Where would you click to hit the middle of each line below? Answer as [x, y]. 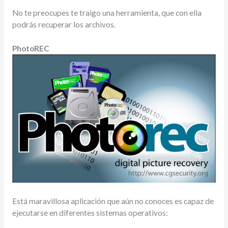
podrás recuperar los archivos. [64, 24]
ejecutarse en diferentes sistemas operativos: [90, 213]
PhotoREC [31, 49]
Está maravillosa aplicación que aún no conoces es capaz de [113, 201]
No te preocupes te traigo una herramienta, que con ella [107, 12]
